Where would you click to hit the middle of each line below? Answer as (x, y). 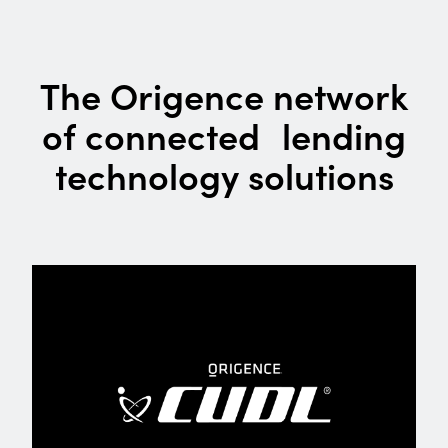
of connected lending (224, 135)
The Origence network (224, 95)
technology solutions (224, 175)
